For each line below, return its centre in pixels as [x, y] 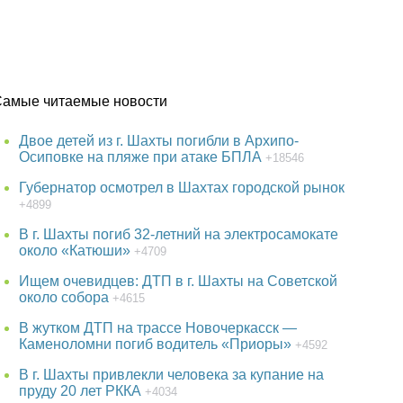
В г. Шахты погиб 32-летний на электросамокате [179, 234]
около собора [64, 297]
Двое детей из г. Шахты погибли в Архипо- [159, 140]
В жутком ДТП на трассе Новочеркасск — [158, 327]
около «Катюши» [75, 250]
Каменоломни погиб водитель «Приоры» [156, 344]
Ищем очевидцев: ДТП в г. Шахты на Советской [179, 281]
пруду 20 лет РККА [81, 390]
